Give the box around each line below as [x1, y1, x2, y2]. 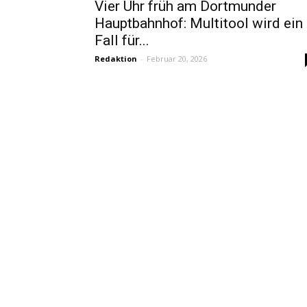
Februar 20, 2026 [147, 53, 207, 64]
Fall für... [95, 32, 149, 49]
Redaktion [95, 53, 137, 64]
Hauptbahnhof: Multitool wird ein [95, 15, 303, 32]
